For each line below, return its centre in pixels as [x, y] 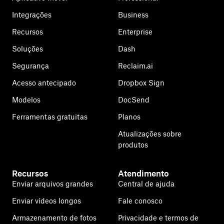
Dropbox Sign [141, 83]
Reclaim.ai [135, 66]
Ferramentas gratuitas [50, 117]
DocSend [134, 100]
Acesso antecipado [44, 83]
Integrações [32, 15]
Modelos [26, 100]
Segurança [30, 66]
